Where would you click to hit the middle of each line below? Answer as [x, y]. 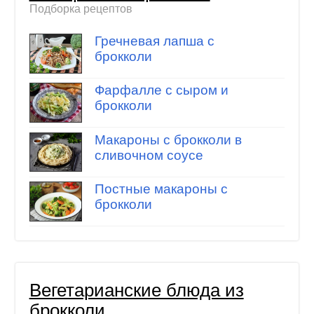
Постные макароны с [161, 189]
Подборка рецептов [81, 9]
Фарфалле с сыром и [161, 90]
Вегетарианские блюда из [136, 291]
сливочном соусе [149, 155]
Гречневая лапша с [154, 41]
